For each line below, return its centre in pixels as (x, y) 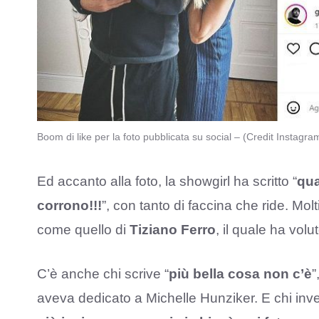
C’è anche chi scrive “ (103, 274)
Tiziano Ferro (173, 229)
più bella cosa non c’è (240, 274)
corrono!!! (69, 205)
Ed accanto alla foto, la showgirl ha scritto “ (167, 181)
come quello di (83, 229)
